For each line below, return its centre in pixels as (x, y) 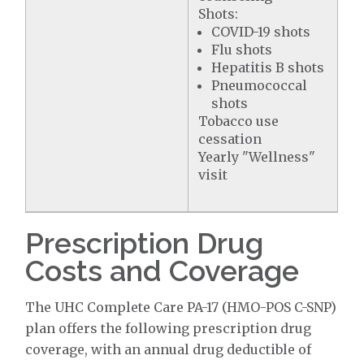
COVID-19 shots (261, 32)
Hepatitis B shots (268, 68)
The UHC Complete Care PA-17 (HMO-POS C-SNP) (181, 308)
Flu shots (242, 50)
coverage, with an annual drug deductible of (169, 350)
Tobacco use (239, 121)
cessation (230, 139)
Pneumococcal (260, 86)
